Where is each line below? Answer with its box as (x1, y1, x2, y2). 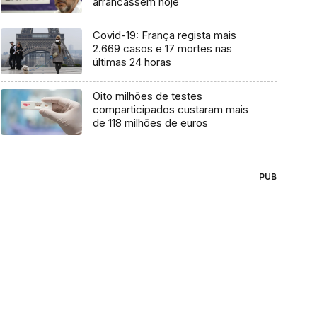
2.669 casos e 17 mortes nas (92, 42, 232, 56)
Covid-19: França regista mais (92, 28, 236, 42)
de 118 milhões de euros (92, 116, 208, 130)
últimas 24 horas (92, 55, 171, 69)
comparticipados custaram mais (92, 103, 248, 117)
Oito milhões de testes (92, 89, 202, 103)
